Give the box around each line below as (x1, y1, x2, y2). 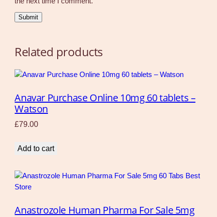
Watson (15, 102, 48, 116)
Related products (15, 44, 103, 60)
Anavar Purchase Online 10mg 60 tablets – (15, 91, 196, 105)
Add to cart (17, 144, 55, 153)
